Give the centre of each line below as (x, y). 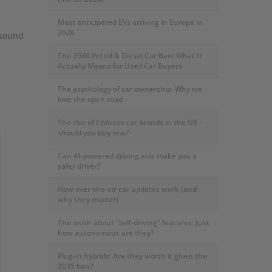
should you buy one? (93, 133)
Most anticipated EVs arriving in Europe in (130, 22)
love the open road (90, 99)
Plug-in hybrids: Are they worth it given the (132, 256)
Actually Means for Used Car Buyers (120, 66)
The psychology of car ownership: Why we (130, 89)
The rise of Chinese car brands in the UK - (130, 122)
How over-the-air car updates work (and (127, 189)
